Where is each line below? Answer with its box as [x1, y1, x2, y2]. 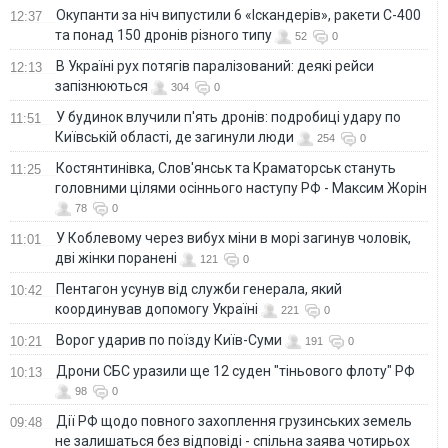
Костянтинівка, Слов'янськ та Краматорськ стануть [56, 160, 396, 177]
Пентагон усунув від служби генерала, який [56, 281, 342, 298]
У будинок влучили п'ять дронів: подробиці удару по [56, 109, 401, 126]
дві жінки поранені [55, 250, 177, 267]
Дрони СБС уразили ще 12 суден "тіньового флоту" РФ [56, 363, 415, 380]
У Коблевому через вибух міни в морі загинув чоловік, [56, 230, 411, 247]
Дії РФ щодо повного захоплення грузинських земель [56, 413, 412, 430]
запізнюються [55, 78, 148, 95]
